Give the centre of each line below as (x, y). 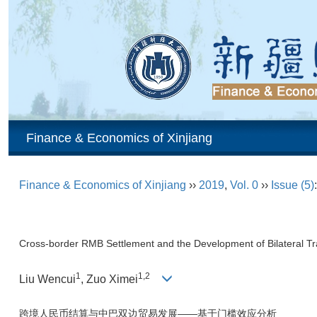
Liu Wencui (47, 279)
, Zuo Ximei (109, 279)
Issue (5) (293, 185)
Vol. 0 (244, 185)
